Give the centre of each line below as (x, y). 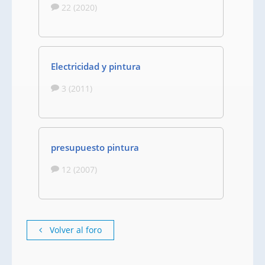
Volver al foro (75, 230)
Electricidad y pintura (96, 66)
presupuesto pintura (95, 147)
